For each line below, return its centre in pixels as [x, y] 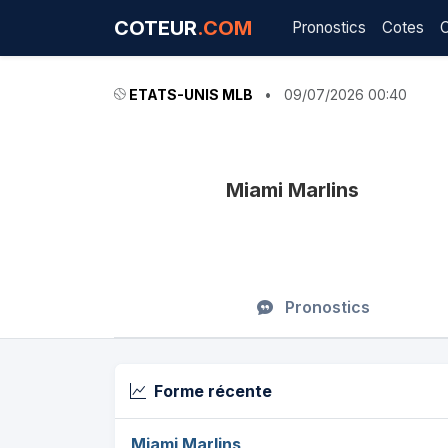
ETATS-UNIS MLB [191, 95]
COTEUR [155, 28]
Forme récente [213, 391]
